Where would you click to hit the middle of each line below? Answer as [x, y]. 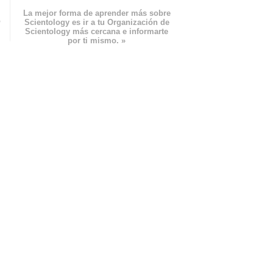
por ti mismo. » [97, 41]
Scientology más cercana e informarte [97, 32]
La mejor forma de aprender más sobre [97, 13]
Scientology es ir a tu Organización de [97, 23]
